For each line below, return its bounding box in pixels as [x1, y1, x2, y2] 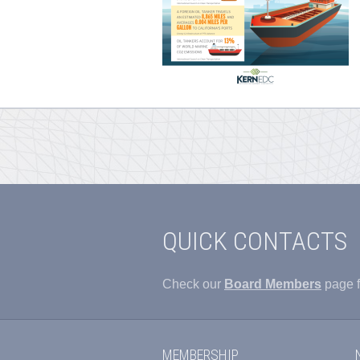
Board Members [224, 277, 321, 291]
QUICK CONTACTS [162, 226, 347, 256]
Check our [162, 277, 224, 291]
